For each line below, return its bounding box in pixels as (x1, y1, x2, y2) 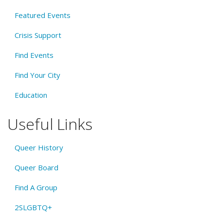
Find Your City (15, 70, 60, 80)
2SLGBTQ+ (15, 202, 52, 212)
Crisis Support (15, 30, 61, 40)
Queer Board (15, 162, 58, 172)
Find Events (15, 50, 54, 60)
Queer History (15, 142, 63, 152)
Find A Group (15, 182, 57, 192)
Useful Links (7, 113, 92, 134)
